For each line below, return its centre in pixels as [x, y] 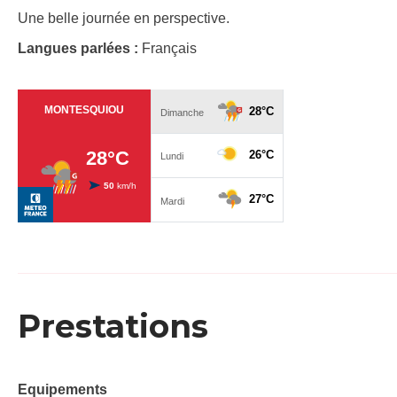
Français [169, 49]
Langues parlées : [80, 49]
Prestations [113, 327]
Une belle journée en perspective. [124, 19]
